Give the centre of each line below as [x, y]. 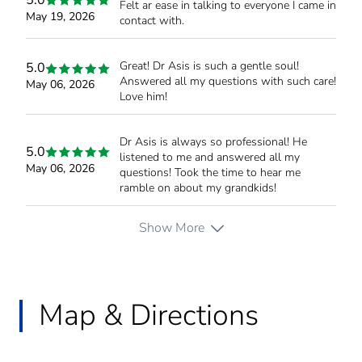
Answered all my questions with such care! [228, 81]
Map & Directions [149, 315]
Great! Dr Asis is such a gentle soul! [209, 65]
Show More [171, 228]
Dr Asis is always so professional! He [213, 141]
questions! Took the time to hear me [210, 172]
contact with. [152, 20]
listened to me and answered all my [210, 157]
